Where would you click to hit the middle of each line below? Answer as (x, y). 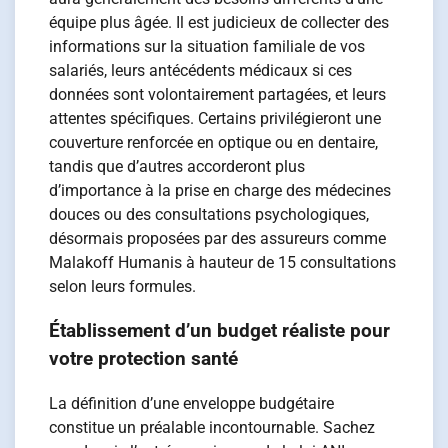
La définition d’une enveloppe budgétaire (192, 404)
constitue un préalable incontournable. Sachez (212, 428)
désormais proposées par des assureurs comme (218, 238)
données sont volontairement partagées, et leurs (218, 94)
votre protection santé (144, 359)
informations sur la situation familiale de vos (207, 46)
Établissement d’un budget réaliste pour (220, 331)
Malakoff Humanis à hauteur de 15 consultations (223, 262)
